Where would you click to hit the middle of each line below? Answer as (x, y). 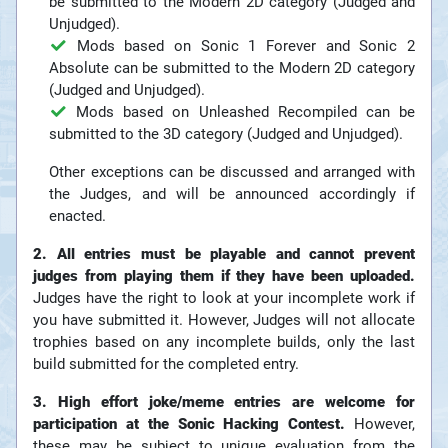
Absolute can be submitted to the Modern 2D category (232, 68)
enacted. (77, 216)
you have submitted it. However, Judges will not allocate (224, 320)
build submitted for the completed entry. (166, 364)
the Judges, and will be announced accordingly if (232, 194)
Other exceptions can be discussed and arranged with (232, 172)
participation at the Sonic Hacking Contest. (189, 424)
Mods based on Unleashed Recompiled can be (241, 112)
